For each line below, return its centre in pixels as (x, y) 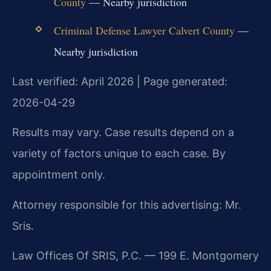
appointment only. (59, 175)
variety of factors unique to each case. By (119, 154)
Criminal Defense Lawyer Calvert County (144, 30)
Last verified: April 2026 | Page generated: (120, 81)
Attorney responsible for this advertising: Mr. (127, 204)
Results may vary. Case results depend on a (123, 132)
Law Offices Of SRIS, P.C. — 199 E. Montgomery (135, 256)
